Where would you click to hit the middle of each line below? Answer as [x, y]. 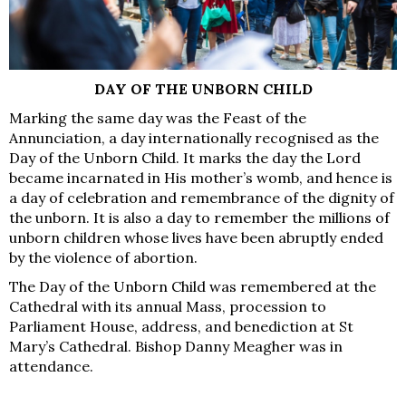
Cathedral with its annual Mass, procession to [168, 307]
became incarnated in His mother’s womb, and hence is [201, 178]
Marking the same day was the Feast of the [158, 118]
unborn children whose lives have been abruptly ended [196, 238]
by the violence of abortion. [103, 258]
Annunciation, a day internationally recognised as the [194, 138]
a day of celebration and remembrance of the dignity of [202, 198]
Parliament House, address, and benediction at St [181, 327]
